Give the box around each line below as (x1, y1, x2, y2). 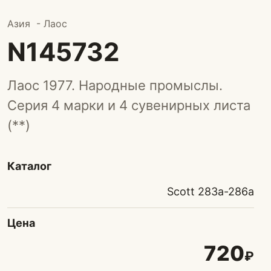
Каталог (7, 160, 51, 172)
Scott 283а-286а (167, 185, 254, 198)
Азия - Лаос (7, 18, 67, 30)
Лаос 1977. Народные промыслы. (7, 77, 223, 93)
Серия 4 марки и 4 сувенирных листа (7, 97, 250, 113)
